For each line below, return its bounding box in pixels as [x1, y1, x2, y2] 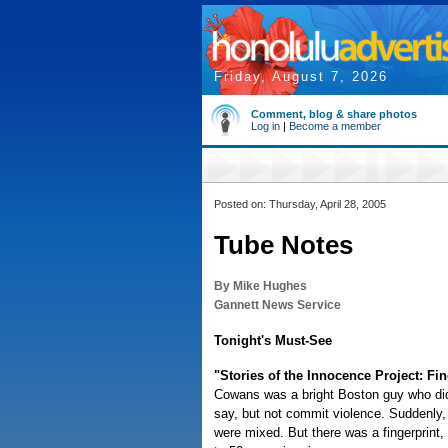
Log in [251, 120, 280, 132]
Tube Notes [214, 230, 353, 260]
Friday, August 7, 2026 [214, 69, 388, 84]
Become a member [289, 120, 381, 132]
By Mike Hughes [214, 279, 307, 293]
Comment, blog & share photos [251, 108, 417, 120]
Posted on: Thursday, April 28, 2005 [214, 198, 386, 210]
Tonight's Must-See [214, 333, 332, 348]
